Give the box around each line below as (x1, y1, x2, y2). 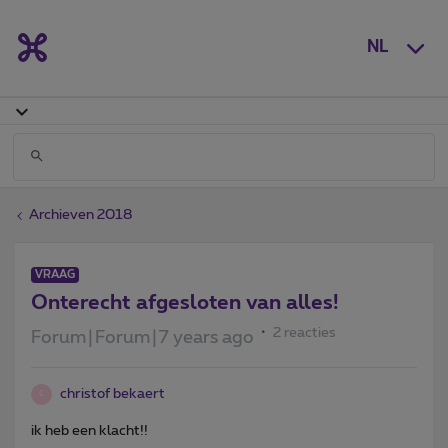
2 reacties (273, 325, 336, 340)
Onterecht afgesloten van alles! (31, 292, 339, 313)
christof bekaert (60, 386, 165, 401)
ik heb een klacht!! (31, 423, 148, 438)
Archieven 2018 (29, 207, 132, 222)
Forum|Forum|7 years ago (31, 328, 254, 347)
